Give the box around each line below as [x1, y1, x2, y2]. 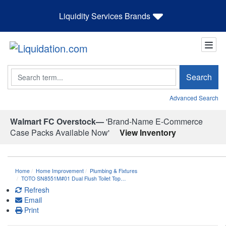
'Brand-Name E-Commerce [104, 115, 203, 127]
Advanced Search [169, 93, 218, 102]
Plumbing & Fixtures [90, 166, 137, 175]
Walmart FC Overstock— [10, 115, 104, 127]
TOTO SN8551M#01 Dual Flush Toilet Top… [21, 174, 126, 182]
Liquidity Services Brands [59, 10, 150, 22]
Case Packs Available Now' [10, 126, 109, 138]
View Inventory [120, 126, 176, 138]
